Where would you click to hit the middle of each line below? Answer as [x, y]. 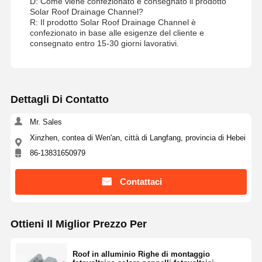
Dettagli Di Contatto [59, 100]
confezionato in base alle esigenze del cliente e [117, 32]
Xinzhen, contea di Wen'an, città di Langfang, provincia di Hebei [137, 137]
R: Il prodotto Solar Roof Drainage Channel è [113, 22]
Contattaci [141, 182]
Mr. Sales [46, 122]
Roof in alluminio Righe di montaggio [141, 254]
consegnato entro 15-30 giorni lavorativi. [104, 43]
